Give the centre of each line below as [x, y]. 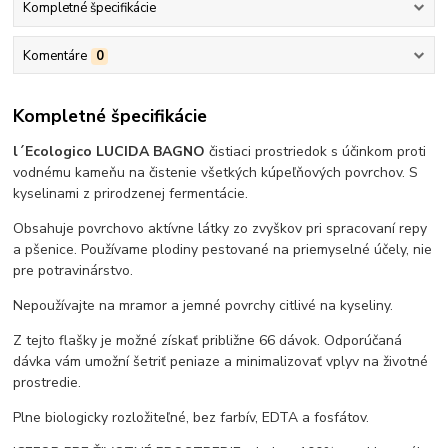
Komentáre [54, 55]
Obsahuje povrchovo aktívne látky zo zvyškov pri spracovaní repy [220, 228]
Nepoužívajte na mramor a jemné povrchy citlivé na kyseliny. [203, 305]
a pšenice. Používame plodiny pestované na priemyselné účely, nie [223, 249]
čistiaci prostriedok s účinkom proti [316, 151]
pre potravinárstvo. [73, 270]
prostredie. [47, 382]
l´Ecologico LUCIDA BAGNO [109, 151]
